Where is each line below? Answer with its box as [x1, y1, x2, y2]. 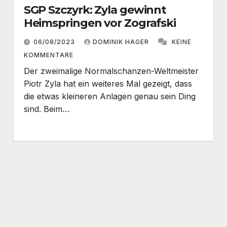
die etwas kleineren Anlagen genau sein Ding [23, 91, 196, 101]
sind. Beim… [23, 103, 69, 114]
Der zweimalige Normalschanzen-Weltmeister [23, 65, 199, 76]
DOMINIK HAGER [92, 37, 151, 46]
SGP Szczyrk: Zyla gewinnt [23, 3, 167, 17]
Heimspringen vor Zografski [23, 16, 176, 30]
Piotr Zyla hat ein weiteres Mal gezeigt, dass [23, 78, 192, 89]
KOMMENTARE [23, 51, 73, 59]
